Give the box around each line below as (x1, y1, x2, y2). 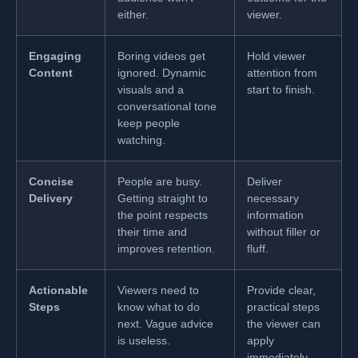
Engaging (29, 49, 82, 62)
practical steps (247, 300, 320, 313)
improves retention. (117, 241, 215, 255)
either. (117, 7, 149, 21)
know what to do (117, 300, 200, 313)
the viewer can (247, 316, 320, 330)
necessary (247, 191, 299, 205)
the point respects (117, 208, 208, 221)
